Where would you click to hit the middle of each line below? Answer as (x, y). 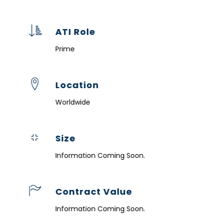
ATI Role (76, 31)
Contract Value (94, 191)
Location (77, 85)
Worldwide (73, 102)
